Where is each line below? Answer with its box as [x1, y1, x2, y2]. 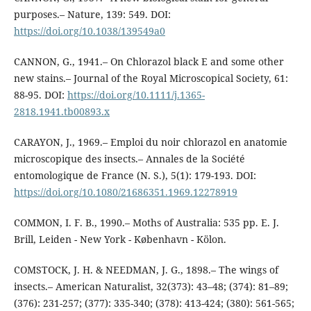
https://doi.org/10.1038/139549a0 [13, 24, 165, 38]
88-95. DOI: [13, 88, 67, 102]
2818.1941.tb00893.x [13, 105, 110, 119]
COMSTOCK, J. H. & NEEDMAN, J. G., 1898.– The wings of [13, 263, 278, 277]
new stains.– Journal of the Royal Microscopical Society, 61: [13, 72, 288, 85]
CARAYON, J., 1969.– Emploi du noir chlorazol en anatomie [13, 135, 287, 149]
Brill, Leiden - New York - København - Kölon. [13, 233, 226, 246]
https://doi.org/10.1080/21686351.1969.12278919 [13, 185, 237, 199]
